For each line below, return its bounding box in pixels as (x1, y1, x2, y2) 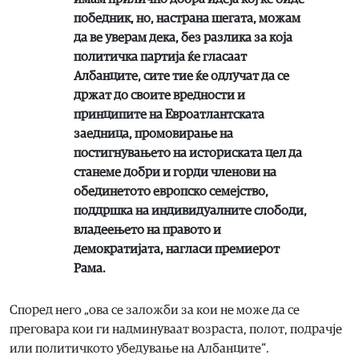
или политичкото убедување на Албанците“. (10, 341, 269, 355)
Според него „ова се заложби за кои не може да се (10, 303, 300, 317)
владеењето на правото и (74, 223, 221, 236)
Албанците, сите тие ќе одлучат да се (74, 69, 289, 83)
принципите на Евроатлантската (74, 107, 264, 121)
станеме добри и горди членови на (74, 165, 276, 179)
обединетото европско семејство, (74, 184, 268, 198)
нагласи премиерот (166, 242, 280, 256)
